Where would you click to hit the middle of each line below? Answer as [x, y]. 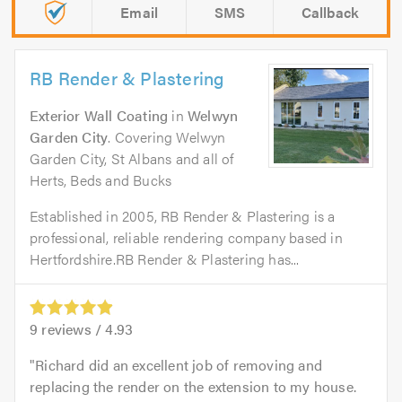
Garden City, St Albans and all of [132, 158]
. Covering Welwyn [167, 136]
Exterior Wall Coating [99, 115]
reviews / [72, 328]
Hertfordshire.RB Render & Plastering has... [165, 258]
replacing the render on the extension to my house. [193, 386]
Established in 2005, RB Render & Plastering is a [183, 215]
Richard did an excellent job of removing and [179, 364]
